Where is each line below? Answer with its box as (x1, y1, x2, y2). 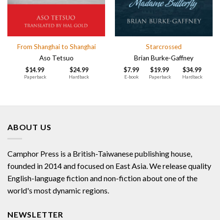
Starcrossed (146, 43, 182, 51)
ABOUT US (7, 122, 52, 132)
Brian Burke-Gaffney (134, 54, 193, 62)
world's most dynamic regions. (7, 186, 109, 195)
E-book (124, 74, 138, 80)
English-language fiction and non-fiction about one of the (7, 173, 197, 183)
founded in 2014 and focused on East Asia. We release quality (7, 161, 211, 171)
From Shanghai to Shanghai (17, 43, 96, 51)
